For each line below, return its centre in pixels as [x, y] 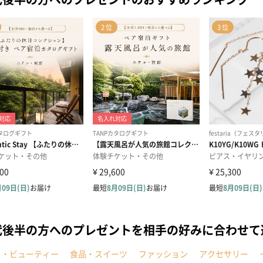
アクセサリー [224, 254]
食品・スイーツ [99, 254]
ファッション [163, 254]
